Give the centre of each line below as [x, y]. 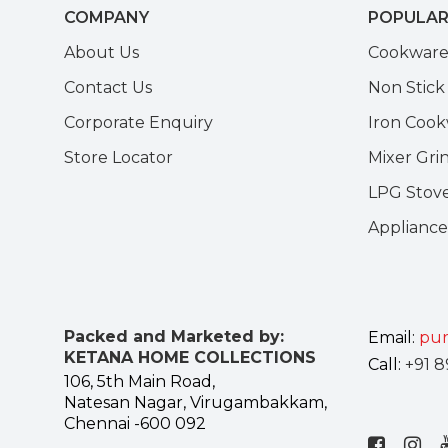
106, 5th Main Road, [139, 381]
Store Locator [118, 157]
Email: [393, 337]
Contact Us [108, 87]
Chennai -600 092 [135, 423]
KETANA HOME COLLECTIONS [190, 357]
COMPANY [106, 17]
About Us [101, 52]
